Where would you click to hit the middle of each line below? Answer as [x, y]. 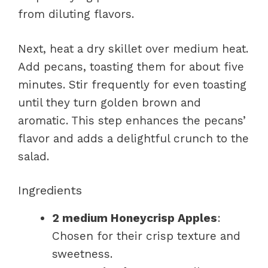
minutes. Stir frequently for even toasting [132, 85]
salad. [33, 156]
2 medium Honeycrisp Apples [135, 218]
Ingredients [50, 190]
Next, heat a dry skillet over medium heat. [133, 49]
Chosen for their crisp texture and [146, 236]
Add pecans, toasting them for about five [131, 67]
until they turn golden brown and [109, 103]
